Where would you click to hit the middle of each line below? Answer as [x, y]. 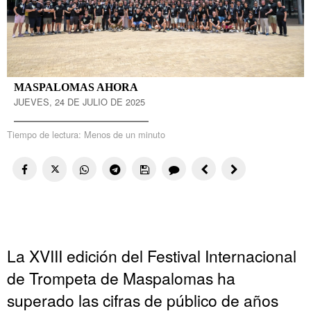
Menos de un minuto [125, 134]
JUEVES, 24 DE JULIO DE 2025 [79, 102]
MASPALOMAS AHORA [76, 87]
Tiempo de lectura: [45, 134]
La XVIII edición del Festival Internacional [152, 255]
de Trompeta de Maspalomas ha [121, 277]
